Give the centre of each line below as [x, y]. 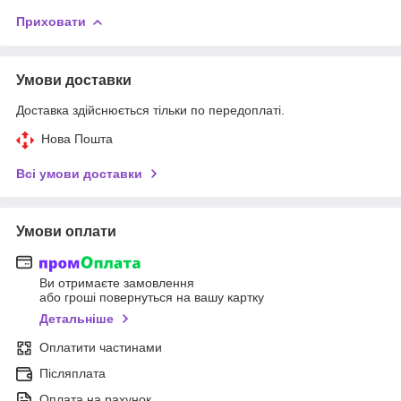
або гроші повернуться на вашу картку [152, 298]
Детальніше [77, 319]
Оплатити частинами [101, 348]
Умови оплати [66, 231]
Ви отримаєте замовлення [117, 283]
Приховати [51, 21]
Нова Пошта [77, 138]
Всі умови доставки [79, 173]
